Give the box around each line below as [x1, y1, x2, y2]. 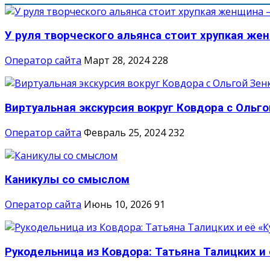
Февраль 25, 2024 [84, 125, 166, 139]
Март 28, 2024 [84, 54, 149, 67]
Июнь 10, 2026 [84, 198, 152, 212]
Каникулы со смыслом [5, 173, 130, 187]
